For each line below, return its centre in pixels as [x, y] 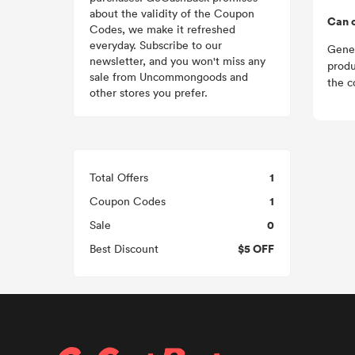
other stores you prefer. [149, 92]
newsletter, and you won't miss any [177, 61]
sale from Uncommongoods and [169, 76]
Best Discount [124, 248]
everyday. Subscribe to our [156, 45]
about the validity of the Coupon [172, 13]
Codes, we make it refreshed [162, 29]
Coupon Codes [128, 201]
